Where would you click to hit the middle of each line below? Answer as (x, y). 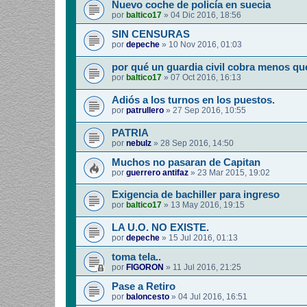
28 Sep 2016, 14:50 (197, 143)
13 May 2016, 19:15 (208, 205)
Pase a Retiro (144, 287)
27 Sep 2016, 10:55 (209, 110)
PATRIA (130, 133)
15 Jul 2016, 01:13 (203, 238)
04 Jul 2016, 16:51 (213, 297)
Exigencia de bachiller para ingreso (196, 195)
